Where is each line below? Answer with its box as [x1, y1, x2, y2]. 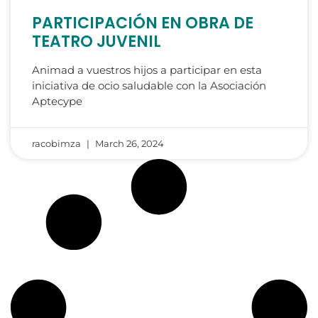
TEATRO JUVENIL [32, 31, 161, 53]
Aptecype [32, 94, 82, 109]
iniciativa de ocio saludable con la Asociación [32, 79, 266, 93]
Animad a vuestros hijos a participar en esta [32, 63, 262, 77]
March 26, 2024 [93, 138, 164, 150]
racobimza [32, 138, 83, 150]
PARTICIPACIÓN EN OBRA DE [32, 12, 253, 35]
